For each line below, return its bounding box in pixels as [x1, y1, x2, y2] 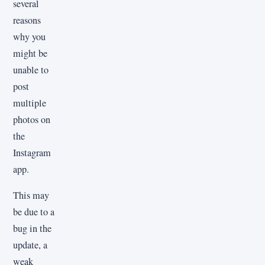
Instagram [13, 146, 51, 159]
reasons [13, 13, 41, 27]
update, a [13, 238, 47, 251]
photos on [13, 112, 50, 126]
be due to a [13, 205, 54, 218]
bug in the [13, 221, 51, 235]
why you [13, 30, 46, 43]
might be [13, 46, 47, 60]
